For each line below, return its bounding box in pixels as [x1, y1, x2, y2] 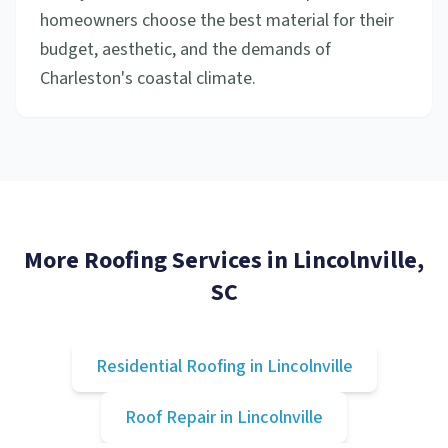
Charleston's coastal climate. [40, 66, 256, 91]
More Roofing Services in [24, 243, 293, 278]
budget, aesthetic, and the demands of [40, 37, 331, 62]
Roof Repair [125, 405, 216, 430]
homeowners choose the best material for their [40, 8, 394, 33]
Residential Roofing [95, 354, 246, 379]
